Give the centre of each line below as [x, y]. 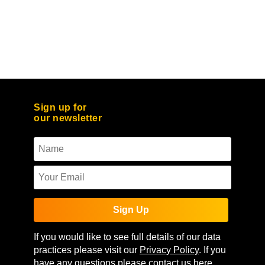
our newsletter [68, 118]
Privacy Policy [169, 250]
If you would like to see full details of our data [127, 237]
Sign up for [60, 108]
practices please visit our [87, 250]
